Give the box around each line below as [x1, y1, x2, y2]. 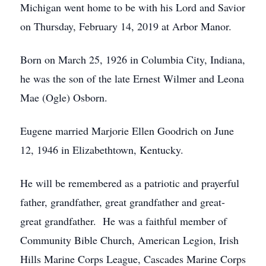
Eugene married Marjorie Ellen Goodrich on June [20, 123, 234, 138]
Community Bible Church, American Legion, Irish [20, 233, 239, 247]
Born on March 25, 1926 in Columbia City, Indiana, [20, 52, 245, 66]
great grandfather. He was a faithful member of [20, 214, 227, 228]
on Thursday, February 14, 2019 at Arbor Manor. [20, 19, 232, 33]
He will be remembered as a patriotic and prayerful [20, 176, 239, 190]
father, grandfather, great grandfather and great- [20, 195, 225, 209]
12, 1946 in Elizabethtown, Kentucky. [20, 142, 183, 157]
